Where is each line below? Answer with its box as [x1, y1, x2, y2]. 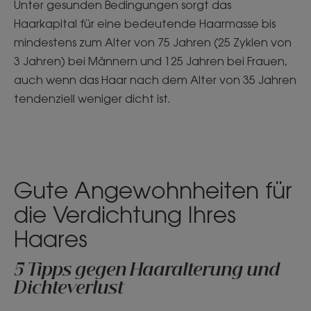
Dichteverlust [14, 280, 124, 297]
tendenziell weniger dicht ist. [14, 92, 174, 106]
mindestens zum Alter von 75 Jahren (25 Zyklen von [14, 35, 292, 49]
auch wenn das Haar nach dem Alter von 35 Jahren [14, 73, 296, 87]
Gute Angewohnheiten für [14, 176, 292, 203]
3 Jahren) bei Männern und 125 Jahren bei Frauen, [14, 54, 287, 68]
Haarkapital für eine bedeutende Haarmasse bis [14, 17, 276, 31]
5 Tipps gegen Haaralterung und [14, 262, 280, 279]
